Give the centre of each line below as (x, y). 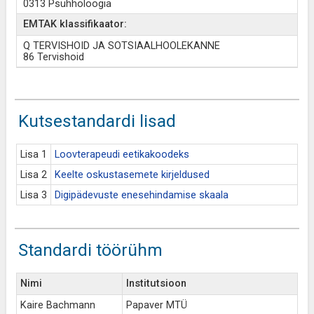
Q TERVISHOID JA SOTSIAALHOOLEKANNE (121, 46)
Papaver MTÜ (156, 305)
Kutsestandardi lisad (97, 121)
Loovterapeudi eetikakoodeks (122, 155)
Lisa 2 (33, 175)
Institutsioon (156, 284)
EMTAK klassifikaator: (75, 24)
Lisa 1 (33, 155)
